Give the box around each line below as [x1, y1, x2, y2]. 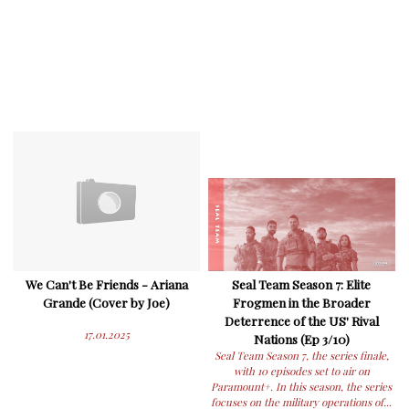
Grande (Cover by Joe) [43, 294, 171, 311]
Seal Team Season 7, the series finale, [214, 349, 389, 363]
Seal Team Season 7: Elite [232, 276, 372, 293]
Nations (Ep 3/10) [253, 330, 350, 348]
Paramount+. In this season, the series [211, 380, 393, 394]
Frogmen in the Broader [232, 294, 371, 311]
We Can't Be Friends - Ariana [25, 276, 188, 293]
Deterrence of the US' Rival [224, 312, 379, 330]
